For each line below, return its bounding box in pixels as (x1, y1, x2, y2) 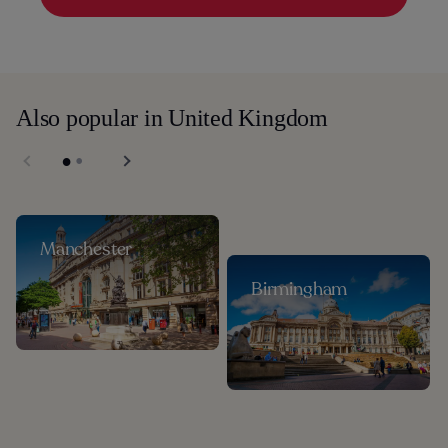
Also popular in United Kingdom (16, 104, 328, 131)
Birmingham (251, 276, 348, 301)
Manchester (40, 236, 133, 261)
